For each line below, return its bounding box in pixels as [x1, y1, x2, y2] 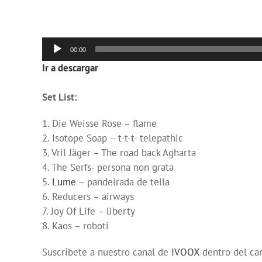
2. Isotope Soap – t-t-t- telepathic [42, 132, 183, 145]
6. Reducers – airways [42, 190, 134, 204]
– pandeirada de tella [76, 175, 170, 189]
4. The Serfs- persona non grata [42, 161, 174, 174]
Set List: [42, 91, 80, 104]
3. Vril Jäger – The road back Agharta [42, 146, 196, 160]
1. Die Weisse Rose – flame [42, 117, 157, 130]
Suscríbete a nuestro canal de [42, 246, 171, 259]
